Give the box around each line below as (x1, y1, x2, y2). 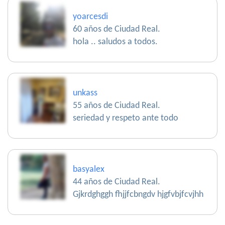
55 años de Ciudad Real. (73, 101, 160, 111)
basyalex (73, 165, 104, 175)
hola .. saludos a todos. (73, 37, 158, 47)
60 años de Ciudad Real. (73, 25, 160, 35)
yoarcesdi (73, 12, 108, 22)
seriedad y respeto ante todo (73, 114, 178, 124)
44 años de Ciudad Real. (73, 177, 160, 187)
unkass (73, 88, 97, 98)
